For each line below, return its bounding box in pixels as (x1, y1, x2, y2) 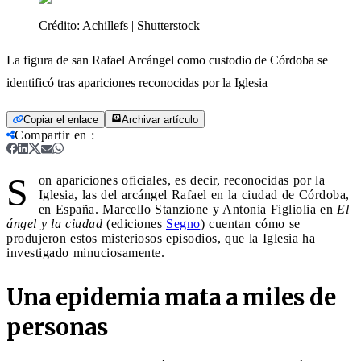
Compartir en (15, 127, 87, 142)
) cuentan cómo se (200, 216, 301, 230)
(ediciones (102, 216, 166, 230)
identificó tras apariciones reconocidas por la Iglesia (6, 75, 268, 89)
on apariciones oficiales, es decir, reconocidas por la (38, 172, 325, 187)
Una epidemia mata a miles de (6, 282, 336, 312)
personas (6, 312, 108, 342)
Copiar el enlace (23, 113, 98, 126)
